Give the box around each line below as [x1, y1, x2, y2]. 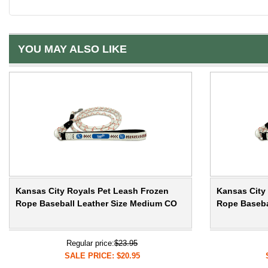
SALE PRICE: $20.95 [64, 251, 140, 261]
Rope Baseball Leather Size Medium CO [16, 199, 177, 209]
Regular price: [66, 239, 114, 248]
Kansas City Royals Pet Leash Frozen [16, 186, 169, 196]
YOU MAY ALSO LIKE [18, 43, 127, 56]
